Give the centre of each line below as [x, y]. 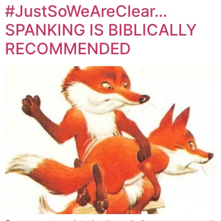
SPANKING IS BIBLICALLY [101, 30]
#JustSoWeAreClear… [86, 11]
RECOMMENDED [68, 48]
